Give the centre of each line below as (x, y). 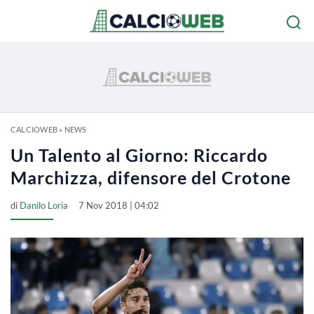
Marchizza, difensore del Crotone (151, 177)
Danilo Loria (44, 205)
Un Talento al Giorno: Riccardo (139, 155)
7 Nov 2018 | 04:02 (119, 205)
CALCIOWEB (34, 129)
